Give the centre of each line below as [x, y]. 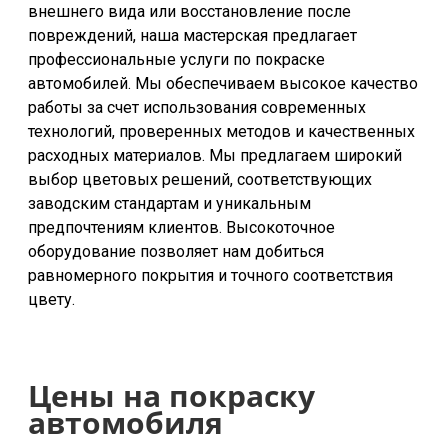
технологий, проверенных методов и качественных [221, 131]
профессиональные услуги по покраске [176, 59]
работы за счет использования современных [197, 107]
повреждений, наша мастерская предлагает [192, 35]
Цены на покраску [171, 395]
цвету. [51, 299]
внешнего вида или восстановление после [189, 11]
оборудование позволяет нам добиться [176, 251]
